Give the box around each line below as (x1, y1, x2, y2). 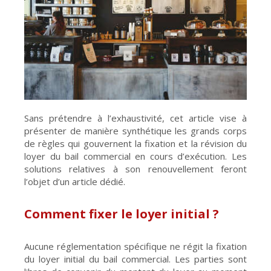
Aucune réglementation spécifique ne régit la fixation (24, 240, 247, 252)
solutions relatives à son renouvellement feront (24, 162, 247, 175)
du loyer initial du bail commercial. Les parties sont (24, 252, 247, 265)
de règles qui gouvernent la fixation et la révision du (24, 137, 247, 149)
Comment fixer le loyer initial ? (24, 205, 219, 222)
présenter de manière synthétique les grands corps (24, 124, 247, 137)
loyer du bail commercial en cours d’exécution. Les (24, 149, 247, 162)
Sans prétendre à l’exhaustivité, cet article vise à (24, 111, 247, 124)
